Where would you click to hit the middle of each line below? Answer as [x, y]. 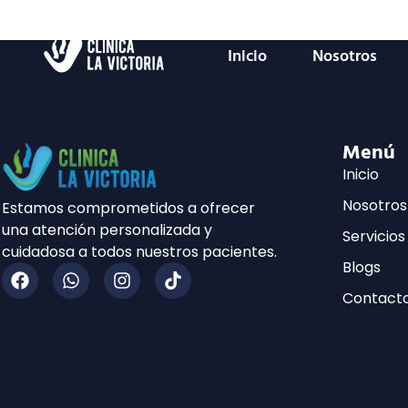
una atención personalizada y [107, 230]
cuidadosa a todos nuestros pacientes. [139, 252]
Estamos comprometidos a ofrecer [128, 209]
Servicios [374, 236]
